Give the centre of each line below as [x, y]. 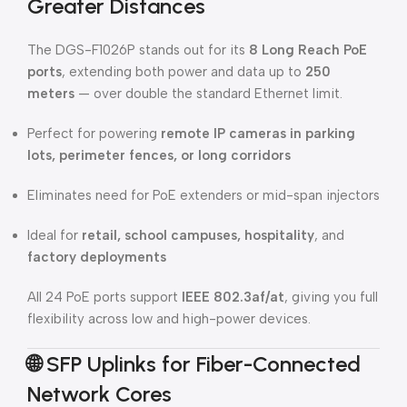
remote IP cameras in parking [258, 134]
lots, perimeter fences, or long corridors [159, 155]
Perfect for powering [94, 134]
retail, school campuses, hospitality [198, 235]
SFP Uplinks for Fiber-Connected [203, 364]
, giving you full [331, 297]
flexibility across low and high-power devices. [169, 319]
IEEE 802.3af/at [233, 297]
